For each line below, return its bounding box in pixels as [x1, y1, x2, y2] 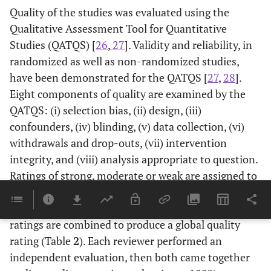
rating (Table [10, 233, 73, 248]
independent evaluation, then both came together [10, 250, 250, 264]
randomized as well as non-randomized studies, [10, 54, 239, 68]
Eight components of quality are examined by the [10, 87, 246, 101]
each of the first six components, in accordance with [10, 184, 259, 199]
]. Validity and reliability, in [125, 38, 252, 52]
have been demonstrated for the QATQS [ [10, 70, 207, 85]
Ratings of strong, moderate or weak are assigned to [10, 168, 257, 183]
